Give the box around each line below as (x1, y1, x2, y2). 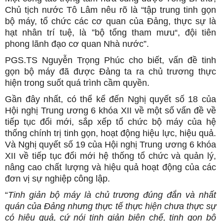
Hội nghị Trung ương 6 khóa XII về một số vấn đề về (5, 106, 216, 115)
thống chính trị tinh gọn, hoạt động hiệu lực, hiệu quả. (5, 128, 216, 138)
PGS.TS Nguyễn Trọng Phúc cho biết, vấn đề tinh (5, 55, 216, 65)
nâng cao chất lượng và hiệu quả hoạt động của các (5, 162, 216, 172)
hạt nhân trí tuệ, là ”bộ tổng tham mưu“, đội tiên (5, 28, 216, 37)
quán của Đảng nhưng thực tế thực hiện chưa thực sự (5, 201, 216, 211)
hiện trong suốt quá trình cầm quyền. (5, 78, 149, 88)
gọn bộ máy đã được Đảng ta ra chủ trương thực (5, 67, 216, 76)
